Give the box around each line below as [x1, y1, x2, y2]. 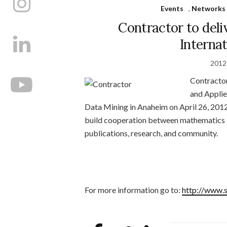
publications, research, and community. [85, 128, 218, 138]
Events [161, 4, 184, 13]
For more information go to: [85, 184, 182, 195]
